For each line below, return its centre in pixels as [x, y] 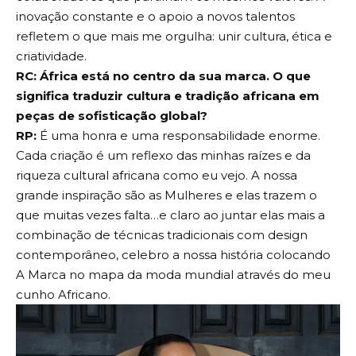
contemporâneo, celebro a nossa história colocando [173, 254]
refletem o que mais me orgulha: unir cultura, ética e [174, 36]
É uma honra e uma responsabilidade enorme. [178, 135]
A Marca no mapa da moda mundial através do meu [173, 274]
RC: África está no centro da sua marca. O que [163, 75]
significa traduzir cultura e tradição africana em [168, 95]
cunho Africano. [63, 294]
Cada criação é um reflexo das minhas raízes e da [163, 155]
